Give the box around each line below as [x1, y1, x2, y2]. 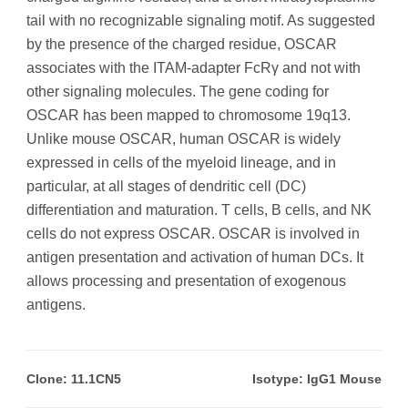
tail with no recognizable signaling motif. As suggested [26, 13, 375, 29]
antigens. [26, 297, 86, 313]
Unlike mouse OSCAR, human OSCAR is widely [26, 131, 341, 148]
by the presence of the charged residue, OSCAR [26, 36, 337, 53]
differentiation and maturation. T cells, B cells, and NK [26, 202, 372, 219]
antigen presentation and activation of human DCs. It [26, 250, 363, 266]
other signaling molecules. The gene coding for [26, 84, 329, 100]
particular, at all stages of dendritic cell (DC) [26, 178, 306, 195]
